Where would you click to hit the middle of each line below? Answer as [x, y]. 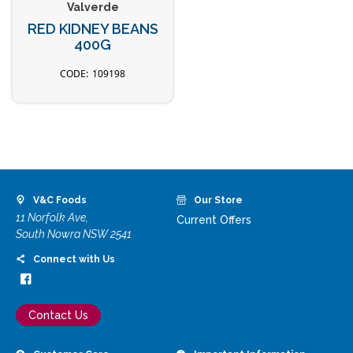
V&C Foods [59, 200]
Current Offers [214, 219]
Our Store [218, 200]
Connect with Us [74, 259]
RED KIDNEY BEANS [93, 29]
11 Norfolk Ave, [52, 217]
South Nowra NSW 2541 [73, 234]
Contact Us [58, 315]
